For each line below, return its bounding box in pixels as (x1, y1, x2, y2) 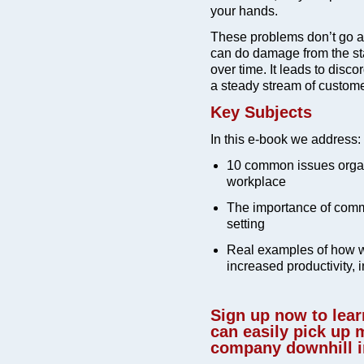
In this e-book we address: (210, 132, 361, 146)
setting (226, 217, 265, 231)
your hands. (210, 4, 278, 18)
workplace (226, 175, 286, 188)
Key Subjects (210, 103, 312, 121)
